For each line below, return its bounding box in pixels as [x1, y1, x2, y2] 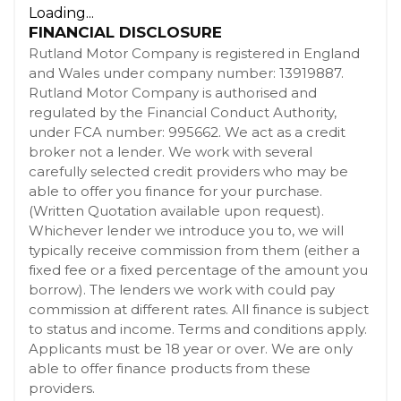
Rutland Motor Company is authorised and [29, 84, 317, 101]
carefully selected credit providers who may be [29, 163, 348, 180]
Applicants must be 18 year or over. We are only [29, 340, 353, 357]
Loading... [29, 4, 94, 21]
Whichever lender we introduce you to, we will [29, 222, 344, 239]
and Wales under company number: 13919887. [29, 64, 344, 81]
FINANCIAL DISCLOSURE [29, 23, 222, 41]
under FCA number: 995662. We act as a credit [29, 124, 346, 141]
